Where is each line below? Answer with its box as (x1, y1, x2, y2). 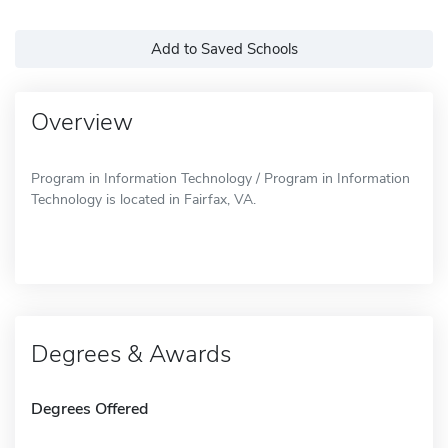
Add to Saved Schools (150, 38, 298, 59)
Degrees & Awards (31, 337, 231, 370)
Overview (31, 105, 133, 138)
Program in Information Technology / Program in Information (31, 168, 410, 188)
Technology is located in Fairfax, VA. (31, 189, 256, 209)
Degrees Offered (31, 397, 148, 420)
